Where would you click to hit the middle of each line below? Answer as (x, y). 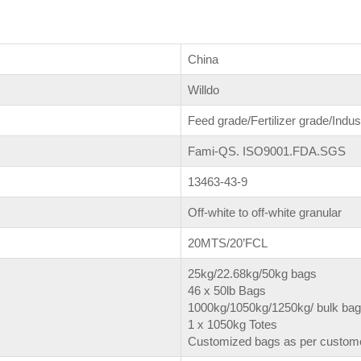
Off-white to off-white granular (265, 213)
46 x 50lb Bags (227, 291)
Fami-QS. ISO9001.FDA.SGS (267, 151)
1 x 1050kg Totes (232, 325)
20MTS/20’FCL (228, 243)
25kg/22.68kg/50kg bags (252, 274)
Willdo (203, 90)
